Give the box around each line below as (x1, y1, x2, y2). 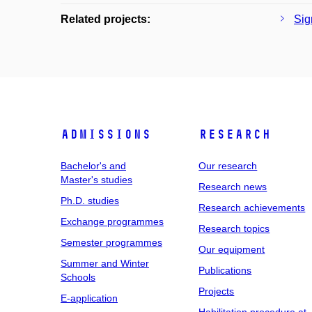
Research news (198, 181, 267, 192)
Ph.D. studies (61, 195, 119, 206)
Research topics (198, 223, 270, 234)
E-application (61, 292, 118, 304)
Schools (61, 272, 95, 283)
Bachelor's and (61, 160, 126, 171)
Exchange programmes (61, 216, 164, 227)
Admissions (61, 127, 151, 142)
